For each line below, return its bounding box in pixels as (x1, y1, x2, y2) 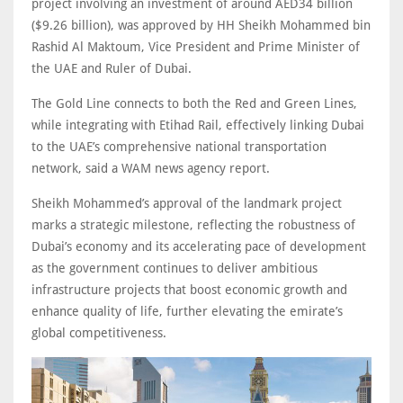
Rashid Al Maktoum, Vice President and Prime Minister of (31, 39, 360, 54)
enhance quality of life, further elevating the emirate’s (31, 303, 343, 318)
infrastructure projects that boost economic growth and (31, 282, 347, 297)
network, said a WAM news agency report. (31, 160, 270, 175)
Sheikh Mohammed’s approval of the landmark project (31, 195, 342, 210)
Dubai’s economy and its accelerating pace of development (31, 238, 366, 254)
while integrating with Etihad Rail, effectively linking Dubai (31, 117, 364, 132)
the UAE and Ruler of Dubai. (31, 60, 192, 76)
